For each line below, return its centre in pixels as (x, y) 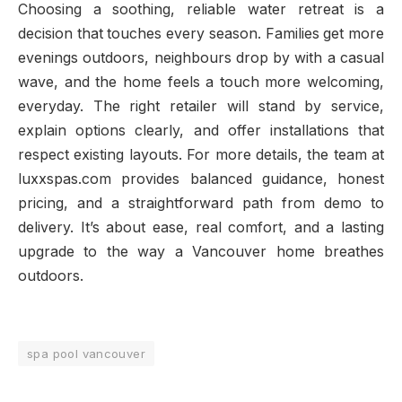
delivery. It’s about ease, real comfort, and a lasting (201, 227)
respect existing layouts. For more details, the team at (201, 154)
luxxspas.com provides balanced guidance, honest (201, 179)
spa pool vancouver (87, 354)
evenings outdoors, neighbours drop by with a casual (201, 57)
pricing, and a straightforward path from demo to (201, 203)
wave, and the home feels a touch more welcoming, (201, 82)
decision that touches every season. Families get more (201, 33)
